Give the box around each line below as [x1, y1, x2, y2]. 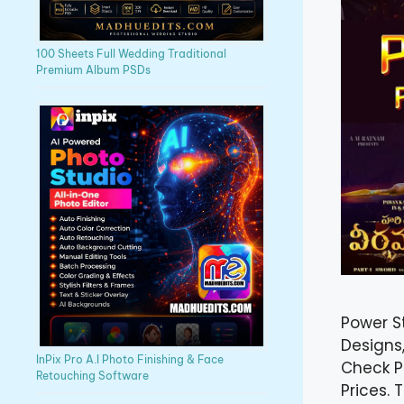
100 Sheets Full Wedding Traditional [36, 47, 226, 61]
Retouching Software [36, 369, 149, 383]
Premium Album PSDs [36, 63, 151, 78]
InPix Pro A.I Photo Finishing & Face [36, 353, 224, 367]
